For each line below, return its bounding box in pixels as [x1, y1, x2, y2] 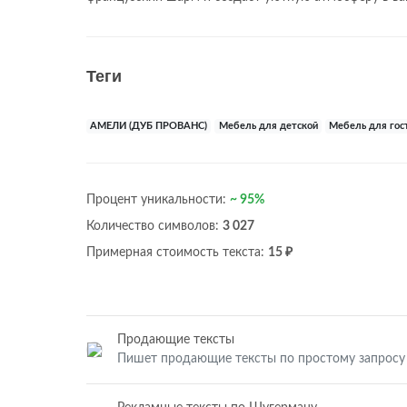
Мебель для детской [218, 122, 318, 131]
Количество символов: [86, 220, 223, 233]
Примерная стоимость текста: [86, 246, 268, 259]
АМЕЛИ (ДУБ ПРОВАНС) [90, 122, 208, 131]
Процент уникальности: [86, 194, 230, 206]
